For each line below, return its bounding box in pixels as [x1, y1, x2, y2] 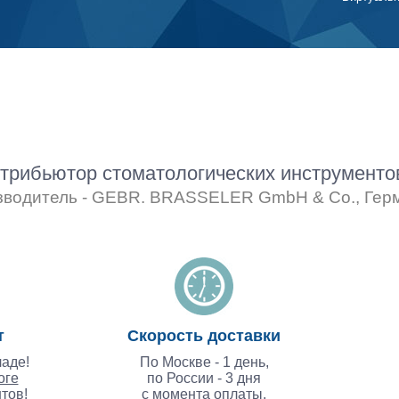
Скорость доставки [127, 327, 281, 346]
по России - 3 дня [147, 370, 261, 387]
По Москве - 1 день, [139, 354, 269, 370]
